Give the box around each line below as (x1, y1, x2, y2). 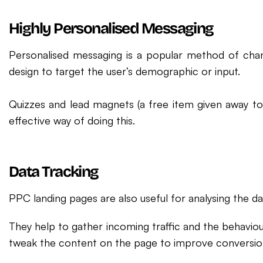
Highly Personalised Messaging (9, 19, 214, 38)
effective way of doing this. (9, 114, 135, 127)
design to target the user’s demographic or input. (9, 65, 240, 77)
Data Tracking (9, 163, 99, 181)
